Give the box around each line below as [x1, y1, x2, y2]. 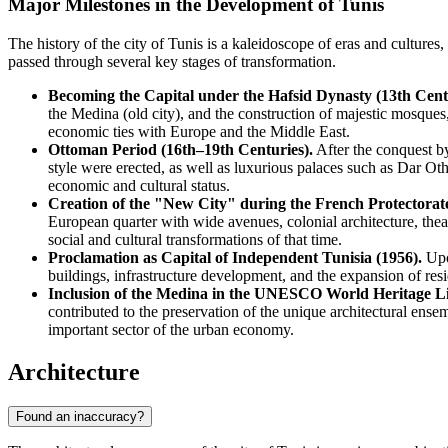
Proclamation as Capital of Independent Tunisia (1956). [48, 249, 422, 267]
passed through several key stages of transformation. [8, 53, 336, 71]
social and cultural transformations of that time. [48, 231, 342, 249]
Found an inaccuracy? [16, 408, 144, 424]
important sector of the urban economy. [48, 321, 294, 339]
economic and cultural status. [48, 177, 230, 195]
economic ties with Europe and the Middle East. [48, 123, 350, 141]
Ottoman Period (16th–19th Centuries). [48, 141, 313, 159]
